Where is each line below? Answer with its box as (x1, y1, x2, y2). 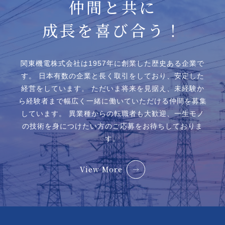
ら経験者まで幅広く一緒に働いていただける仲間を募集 (18, 96, 207, 105)
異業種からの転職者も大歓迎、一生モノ (66, 109, 204, 118)
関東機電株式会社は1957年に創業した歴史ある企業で (21, 59, 204, 67)
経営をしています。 (21, 84, 89, 92)
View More (80, 164, 123, 174)
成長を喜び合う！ (42, 19, 183, 41)
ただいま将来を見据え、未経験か (88, 84, 204, 92)
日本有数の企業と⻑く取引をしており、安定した (36, 71, 204, 80)
